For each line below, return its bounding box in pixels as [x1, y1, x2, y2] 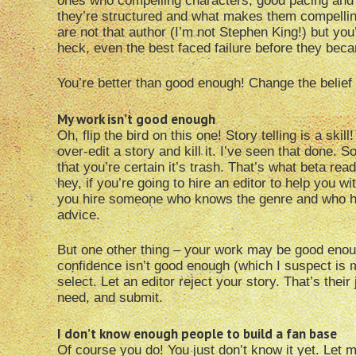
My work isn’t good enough [57, 110, 215, 129]
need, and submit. [57, 290, 163, 306]
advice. [57, 207, 100, 223]
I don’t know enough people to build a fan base [57, 325, 337, 343]
